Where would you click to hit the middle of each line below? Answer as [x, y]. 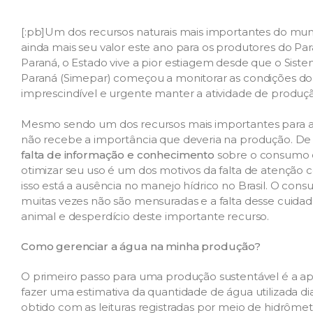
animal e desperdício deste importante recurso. [145, 216]
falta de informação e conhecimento [118, 154]
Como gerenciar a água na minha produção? [141, 246]
